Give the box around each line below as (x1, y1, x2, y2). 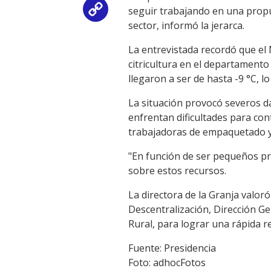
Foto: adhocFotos (128, 256, 206, 269)
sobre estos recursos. (128, 164, 226, 177)
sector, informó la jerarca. (128, 19, 244, 32)
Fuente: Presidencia (128, 241, 216, 255)
